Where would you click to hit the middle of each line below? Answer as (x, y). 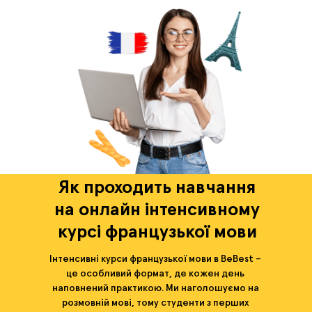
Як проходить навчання (157, 188)
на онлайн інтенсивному (157, 210)
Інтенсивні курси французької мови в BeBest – (155, 259)
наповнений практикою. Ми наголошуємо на (155, 288)
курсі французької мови (157, 233)
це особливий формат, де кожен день (155, 274)
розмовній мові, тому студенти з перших (155, 303)
